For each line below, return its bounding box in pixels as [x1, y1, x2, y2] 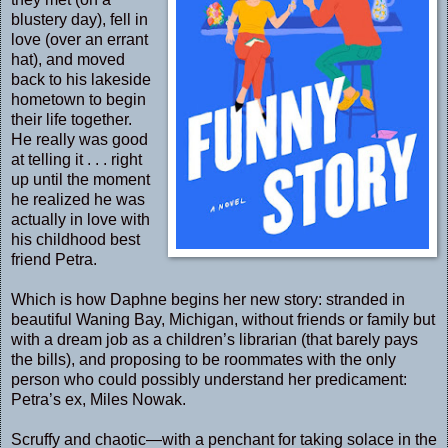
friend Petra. [11, 250, 97, 268]
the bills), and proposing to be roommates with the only [11, 350, 396, 368]
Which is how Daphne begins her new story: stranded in [11, 290, 405, 308]
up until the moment [11, 170, 150, 188]
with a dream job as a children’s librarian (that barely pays [11, 330, 418, 348]
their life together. [11, 110, 132, 128]
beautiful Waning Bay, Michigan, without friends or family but [11, 310, 435, 328]
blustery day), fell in [11, 10, 148, 28]
